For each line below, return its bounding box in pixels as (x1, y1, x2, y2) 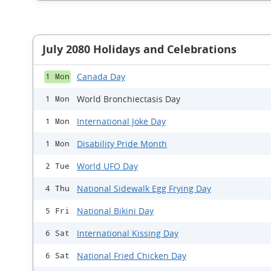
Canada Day (77, 71, 125, 83)
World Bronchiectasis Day (77, 93, 180, 105)
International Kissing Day (77, 227, 178, 240)
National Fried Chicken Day (77, 250, 186, 262)
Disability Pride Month (77, 138, 167, 150)
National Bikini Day (77, 205, 154, 217)
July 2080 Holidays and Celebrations (42, 42, 237, 57)
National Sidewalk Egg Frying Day (77, 183, 211, 195)
